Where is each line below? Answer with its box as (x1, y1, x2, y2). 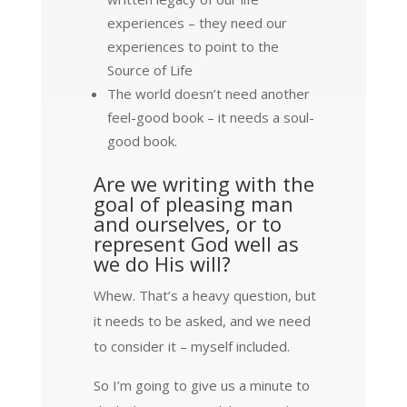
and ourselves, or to (93, 209, 282, 237)
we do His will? (93, 249, 231, 277)
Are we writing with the (93, 169, 314, 197)
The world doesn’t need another (106, 84, 310, 103)
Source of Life (106, 60, 193, 79)
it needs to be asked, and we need (93, 311, 311, 330)
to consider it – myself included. (93, 336, 290, 355)
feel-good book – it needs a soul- (106, 107, 314, 126)
